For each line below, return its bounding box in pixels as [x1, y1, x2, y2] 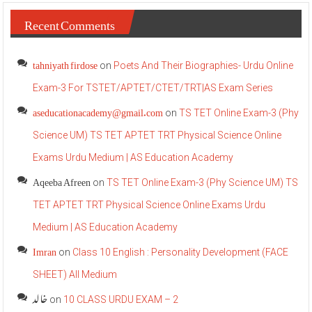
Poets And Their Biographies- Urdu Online [114, 60, 294, 72]
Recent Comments [24, 6, 116, 38]
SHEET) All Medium [33, 269, 118, 281]
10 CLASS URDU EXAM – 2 [63, 294, 179, 306]
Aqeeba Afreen [33, 167, 91, 192]
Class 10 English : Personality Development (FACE [72, 247, 289, 258]
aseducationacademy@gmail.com [33, 97, 164, 123]
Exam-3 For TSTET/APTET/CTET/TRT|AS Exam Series [33, 82, 274, 94]
